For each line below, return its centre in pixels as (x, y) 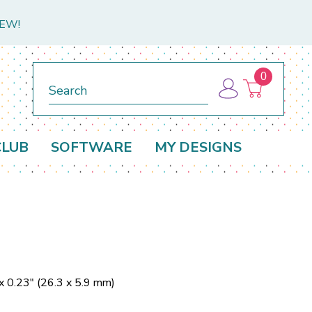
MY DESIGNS (198, 148)
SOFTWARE (92, 148)
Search (64, 79)
